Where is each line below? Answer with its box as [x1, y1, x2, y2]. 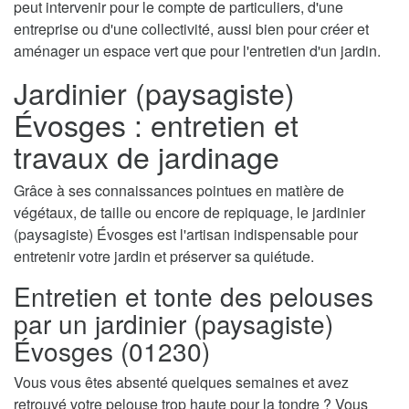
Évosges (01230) [14, 332, 210, 370]
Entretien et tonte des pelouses [14, 278, 373, 315]
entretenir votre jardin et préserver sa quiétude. [14, 246, 314, 267]
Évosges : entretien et [14, 103, 299, 146]
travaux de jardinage [14, 135, 279, 178]
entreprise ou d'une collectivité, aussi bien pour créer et [14, 18, 369, 40]
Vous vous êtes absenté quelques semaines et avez [14, 372, 349, 393]
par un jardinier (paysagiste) [14, 305, 333, 342]
